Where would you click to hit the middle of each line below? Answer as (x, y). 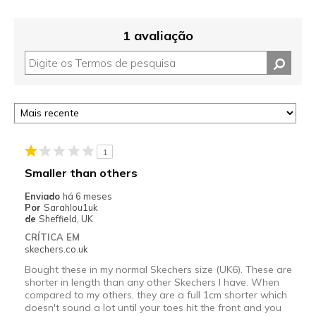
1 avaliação (158, 35)
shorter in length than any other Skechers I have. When (152, 282)
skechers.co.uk (56, 249)
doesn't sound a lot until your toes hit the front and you (153, 307)
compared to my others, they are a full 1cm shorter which (156, 294)
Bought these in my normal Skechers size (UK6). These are (158, 269)
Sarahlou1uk (70, 207)
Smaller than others (81, 172)
